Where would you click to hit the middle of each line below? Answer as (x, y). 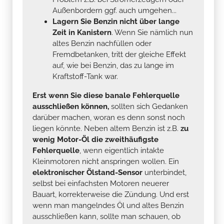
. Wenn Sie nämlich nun (152, 32)
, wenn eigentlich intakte (122, 150)
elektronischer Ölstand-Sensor (87, 172)
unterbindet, (164, 172)
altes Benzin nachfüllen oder (102, 43)
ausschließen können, (71, 106)
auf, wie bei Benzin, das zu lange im (113, 65)
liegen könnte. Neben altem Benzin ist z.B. (106, 128)
